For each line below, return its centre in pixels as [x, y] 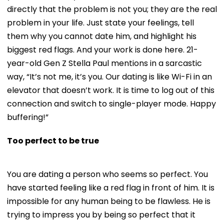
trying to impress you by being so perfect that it [101, 214]
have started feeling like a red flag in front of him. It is [111, 187]
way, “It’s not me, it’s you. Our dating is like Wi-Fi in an [109, 76]
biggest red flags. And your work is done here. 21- [102, 49]
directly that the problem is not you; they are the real [112, 9]
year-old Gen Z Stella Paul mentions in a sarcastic [104, 63]
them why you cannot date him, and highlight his [102, 36]
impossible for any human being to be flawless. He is [109, 201]
